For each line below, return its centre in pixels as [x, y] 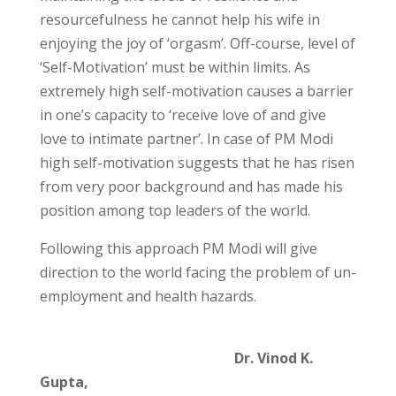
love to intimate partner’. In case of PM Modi [186, 139]
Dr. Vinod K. [273, 358]
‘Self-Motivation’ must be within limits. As [175, 67]
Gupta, [64, 382]
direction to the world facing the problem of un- [198, 272]
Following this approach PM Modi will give [178, 248]
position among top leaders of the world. [175, 210]
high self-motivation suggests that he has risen [197, 163]
